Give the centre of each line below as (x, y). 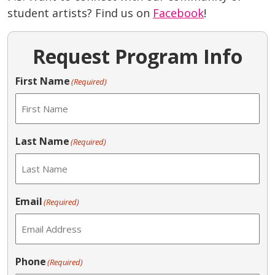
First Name (43, 81)
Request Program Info (137, 56)
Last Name (42, 141)
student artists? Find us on (80, 13)
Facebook (178, 13)
